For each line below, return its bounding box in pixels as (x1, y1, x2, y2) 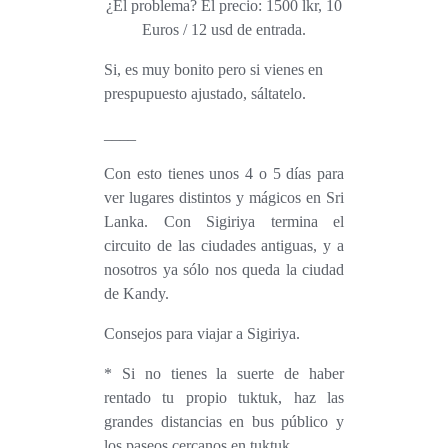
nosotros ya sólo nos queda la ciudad (104, 260, 344, 278)
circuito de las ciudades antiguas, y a (104, 236, 344, 254)
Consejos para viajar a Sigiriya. (115, 324, 300, 342)
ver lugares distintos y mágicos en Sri (104, 188, 344, 206)
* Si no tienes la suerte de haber (104, 364, 344, 382)
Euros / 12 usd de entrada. (142, 20, 306, 38)
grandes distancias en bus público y (104, 412, 344, 430)
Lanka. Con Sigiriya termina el (104, 212, 344, 230)
